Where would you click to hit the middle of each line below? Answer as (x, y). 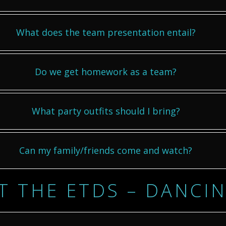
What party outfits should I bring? (106, 111)
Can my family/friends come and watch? (106, 150)
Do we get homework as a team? (106, 72)
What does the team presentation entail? (106, 32)
